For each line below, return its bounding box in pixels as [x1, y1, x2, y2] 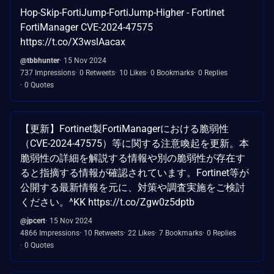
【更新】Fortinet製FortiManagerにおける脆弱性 [20, 122, 229, 135]
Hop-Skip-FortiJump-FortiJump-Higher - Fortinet [20, 6, 224, 18]
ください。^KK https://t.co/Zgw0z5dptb [20, 196, 194, 208]
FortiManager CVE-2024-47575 [20, 21, 153, 33]
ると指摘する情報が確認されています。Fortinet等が [20, 166, 249, 179]
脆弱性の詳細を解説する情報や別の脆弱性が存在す [20, 152, 245, 164]
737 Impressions [20, 68, 75, 77]
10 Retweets [84, 228, 124, 237]
